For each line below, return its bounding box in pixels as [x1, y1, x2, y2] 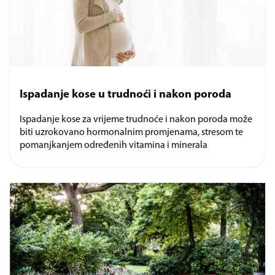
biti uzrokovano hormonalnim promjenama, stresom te [20, 128, 243, 138]
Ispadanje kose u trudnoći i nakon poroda [20, 88, 231, 101]
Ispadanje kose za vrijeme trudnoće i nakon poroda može [20, 115, 252, 125]
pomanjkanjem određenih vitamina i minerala [20, 141, 207, 151]
